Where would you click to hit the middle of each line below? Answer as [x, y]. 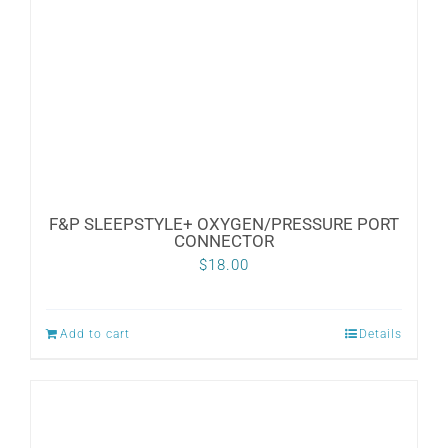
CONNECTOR [224, 241]
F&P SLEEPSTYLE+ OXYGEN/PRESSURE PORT [224, 224]
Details [380, 334]
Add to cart [95, 334]
